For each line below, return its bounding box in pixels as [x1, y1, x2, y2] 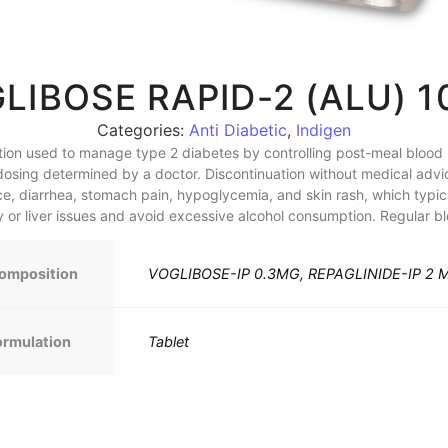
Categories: [97, 119, 189, 140]
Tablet [147, 333, 189, 351]
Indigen [296, 119, 351, 140]
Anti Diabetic [189, 119, 287, 140]
